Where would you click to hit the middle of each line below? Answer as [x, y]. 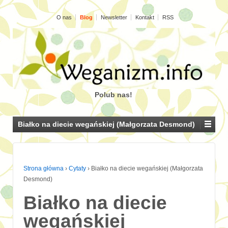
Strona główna [44, 169]
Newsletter [114, 17]
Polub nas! [113, 95]
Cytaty [77, 169]
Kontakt [145, 17]
